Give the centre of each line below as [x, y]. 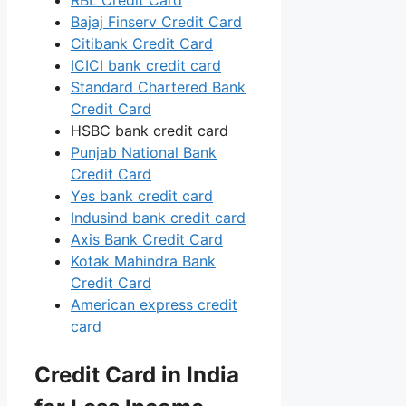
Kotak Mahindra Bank [143, 261]
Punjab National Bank [144, 152]
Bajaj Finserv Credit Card [156, 21]
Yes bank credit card [142, 195]
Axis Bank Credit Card [147, 239]
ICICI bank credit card [146, 65]
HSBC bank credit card [150, 130]
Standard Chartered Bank [158, 87]
